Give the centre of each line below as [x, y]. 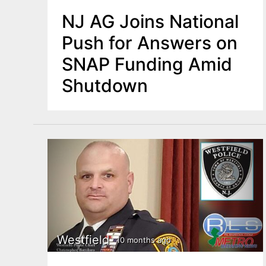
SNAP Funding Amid [147, 64]
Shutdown [105, 86]
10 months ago [144, 240]
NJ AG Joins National [150, 22]
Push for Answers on [150, 43]
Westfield [83, 240]
